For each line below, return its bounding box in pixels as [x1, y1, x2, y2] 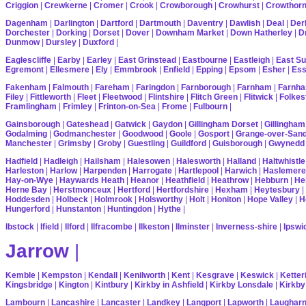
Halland [227, 156, 256, 166]
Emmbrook [114, 64, 157, 74]
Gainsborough [5, 119, 60, 129]
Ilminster [176, 221, 210, 232]
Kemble [5, 270, 36, 280]
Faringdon [136, 82, 175, 92]
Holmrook [94, 194, 133, 204]
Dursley [46, 37, 76, 47]
